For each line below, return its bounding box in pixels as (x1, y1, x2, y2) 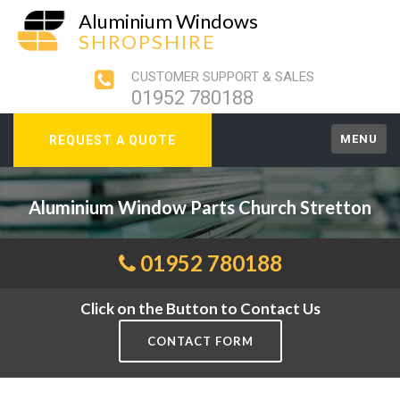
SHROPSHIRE (79, 29, 216, 54)
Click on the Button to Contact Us (71, 299, 329, 318)
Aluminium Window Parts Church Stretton (29, 196, 371, 218)
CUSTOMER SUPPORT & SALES (130, 69, 314, 85)
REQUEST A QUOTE (49, 133, 176, 147)
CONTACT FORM (146, 334, 254, 348)
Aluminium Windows (79, 9, 258, 33)
